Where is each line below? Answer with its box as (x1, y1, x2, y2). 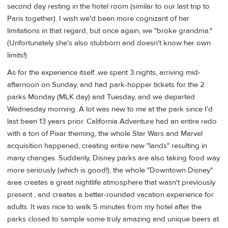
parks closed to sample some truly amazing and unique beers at (7, 214, 219, 224)
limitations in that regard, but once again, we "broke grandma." (7, 26, 212, 36)
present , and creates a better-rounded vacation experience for (7, 189, 214, 199)
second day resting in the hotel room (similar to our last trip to (7, 2, 210, 12)
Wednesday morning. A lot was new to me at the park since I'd (7, 104, 213, 114)
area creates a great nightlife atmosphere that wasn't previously (7, 177, 215, 187)
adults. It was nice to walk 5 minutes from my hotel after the (7, 202, 202, 212)
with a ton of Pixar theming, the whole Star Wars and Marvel (7, 128, 203, 138)
